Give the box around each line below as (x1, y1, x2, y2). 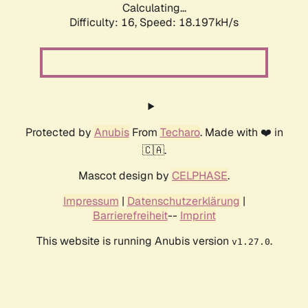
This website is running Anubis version (36, 234, 232, 249)
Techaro (159, 125, 200, 140)
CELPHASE (172, 168, 228, 184)
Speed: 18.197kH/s (140, 15, 239, 30)
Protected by (25, 125, 94, 140)
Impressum (63, 194, 119, 209)
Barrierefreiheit (92, 208, 168, 223)
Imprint (179, 208, 216, 223)
